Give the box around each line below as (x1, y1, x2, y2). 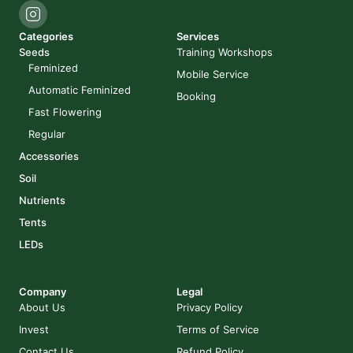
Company (19, 285, 66, 298)
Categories (19, 30, 73, 43)
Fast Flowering (28, 106, 102, 118)
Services (176, 30, 219, 43)
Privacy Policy (176, 301, 243, 314)
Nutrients (19, 194, 65, 206)
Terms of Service (176, 323, 259, 336)
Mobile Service (176, 68, 249, 80)
